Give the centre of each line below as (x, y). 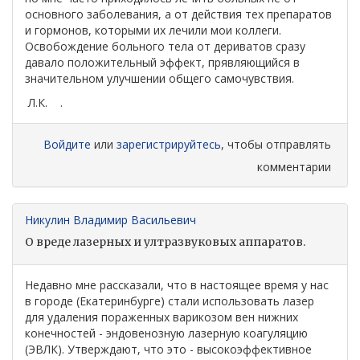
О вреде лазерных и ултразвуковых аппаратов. (165, 242)
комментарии (294, 167)
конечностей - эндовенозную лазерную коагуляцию (166, 333)
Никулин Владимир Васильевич (110, 220)
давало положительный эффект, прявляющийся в (162, 62)
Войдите (67, 144)
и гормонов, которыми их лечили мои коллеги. (153, 30)
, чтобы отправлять (276, 144)
